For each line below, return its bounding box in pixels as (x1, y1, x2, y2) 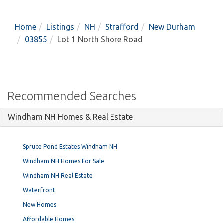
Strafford (105, 22, 139, 31)
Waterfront (23, 186, 55, 193)
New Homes (23, 201, 56, 208)
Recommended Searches (7, 89, 136, 103)
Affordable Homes (23, 215, 74, 222)
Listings (46, 22, 74, 31)
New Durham (149, 22, 195, 31)
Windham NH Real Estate (23, 172, 93, 179)
